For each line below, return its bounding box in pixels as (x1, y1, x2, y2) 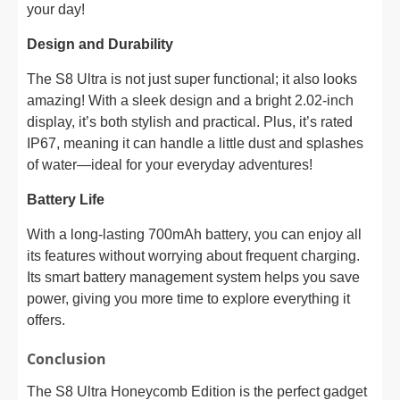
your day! (27, 2, 85, 17)
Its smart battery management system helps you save (27, 270, 360, 285)
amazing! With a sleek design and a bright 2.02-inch (27, 93, 354, 108)
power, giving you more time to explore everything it (27, 291, 350, 306)
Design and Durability (27, 37, 173, 52)
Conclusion (27, 349, 106, 369)
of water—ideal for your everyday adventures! (27, 157, 312, 172)
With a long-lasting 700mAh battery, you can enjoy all (27, 227, 362, 242)
